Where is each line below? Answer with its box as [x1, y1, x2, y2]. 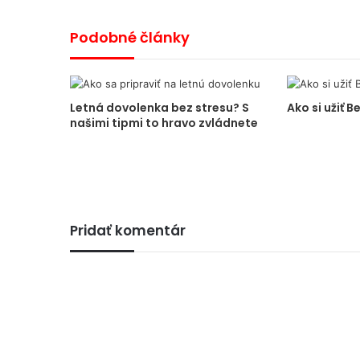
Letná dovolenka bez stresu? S [70, 100, 249, 116]
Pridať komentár [70, 221, 186, 240]
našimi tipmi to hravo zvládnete [70, 115, 258, 131]
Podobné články [70, 27, 190, 47]
